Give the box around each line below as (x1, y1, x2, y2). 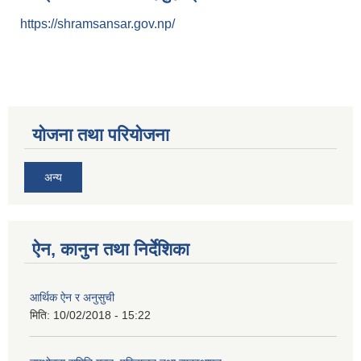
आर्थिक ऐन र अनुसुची (30, 291, 114, 305)
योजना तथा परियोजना (32, 125, 169, 146)
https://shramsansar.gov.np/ (20, 17, 175, 31)
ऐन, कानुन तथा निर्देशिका (32, 239, 189, 260)
